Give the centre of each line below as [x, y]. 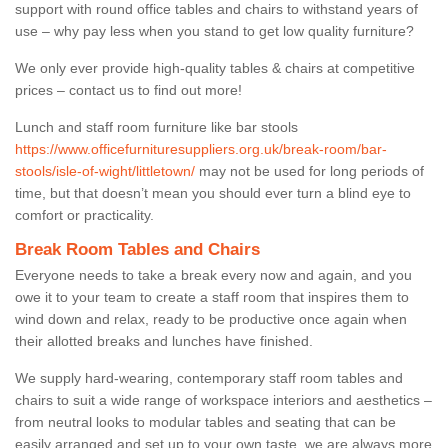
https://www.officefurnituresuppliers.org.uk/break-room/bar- [201, 148]
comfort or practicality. [86, 214]
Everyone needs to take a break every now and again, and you [213, 274]
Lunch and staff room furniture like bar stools [156, 126]
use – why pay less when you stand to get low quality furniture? [214, 30]
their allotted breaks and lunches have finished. [166, 340]
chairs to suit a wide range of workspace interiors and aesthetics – [223, 399]
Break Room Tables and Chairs [137, 249]
